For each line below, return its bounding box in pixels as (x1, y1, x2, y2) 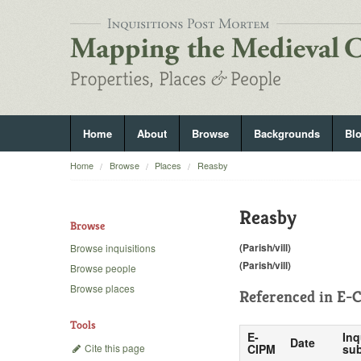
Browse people (70, 261, 136, 276)
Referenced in (239, 286, 337, 307)
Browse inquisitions (70, 241, 156, 255)
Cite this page (82, 340, 145, 355)
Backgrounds (254, 126, 320, 141)
